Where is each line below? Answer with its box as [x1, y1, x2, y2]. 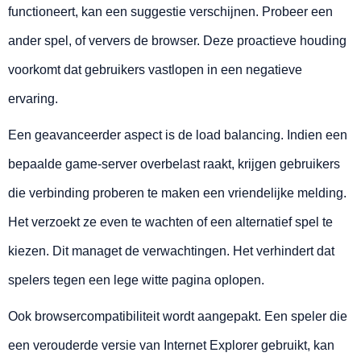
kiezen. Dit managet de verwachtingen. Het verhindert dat [8, 244, 334, 259]
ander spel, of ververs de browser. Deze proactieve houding [8, 34, 346, 48]
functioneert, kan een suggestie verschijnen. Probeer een [8, 5, 333, 19]
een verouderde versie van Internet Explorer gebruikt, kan [8, 338, 334, 353]
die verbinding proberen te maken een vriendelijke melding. [8, 186, 346, 201]
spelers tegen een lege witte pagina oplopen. [8, 273, 264, 288]
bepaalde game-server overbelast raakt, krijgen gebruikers [8, 157, 340, 172]
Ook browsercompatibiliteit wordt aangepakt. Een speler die [8, 309, 347, 324]
